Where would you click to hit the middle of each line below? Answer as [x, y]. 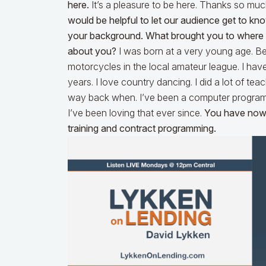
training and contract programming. [142, 129]
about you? [92, 51]
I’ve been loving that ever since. [136, 113]
